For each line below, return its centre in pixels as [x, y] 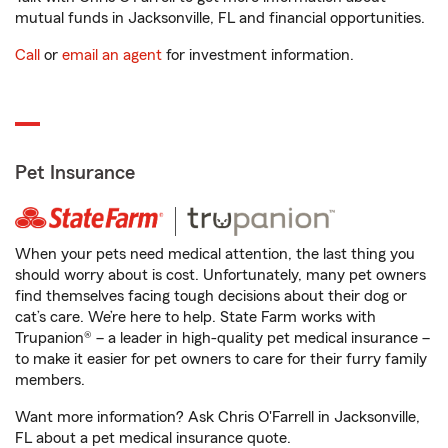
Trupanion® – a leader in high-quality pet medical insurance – [222, 338]
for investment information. [258, 55]
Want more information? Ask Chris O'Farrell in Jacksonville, [217, 417]
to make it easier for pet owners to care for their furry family [221, 359]
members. [50, 380]
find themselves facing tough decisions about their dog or [211, 296]
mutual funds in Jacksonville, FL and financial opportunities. [220, 18]
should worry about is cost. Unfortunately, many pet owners [220, 275]
